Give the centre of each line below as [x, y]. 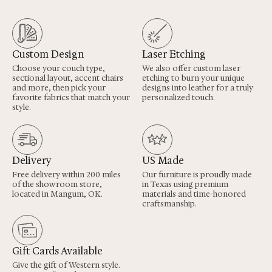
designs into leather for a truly [198, 88]
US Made [163, 161]
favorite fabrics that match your [71, 98]
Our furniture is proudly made [197, 175]
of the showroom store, [57, 185]
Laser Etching [174, 55]
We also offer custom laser [191, 69]
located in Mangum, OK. [57, 194]
